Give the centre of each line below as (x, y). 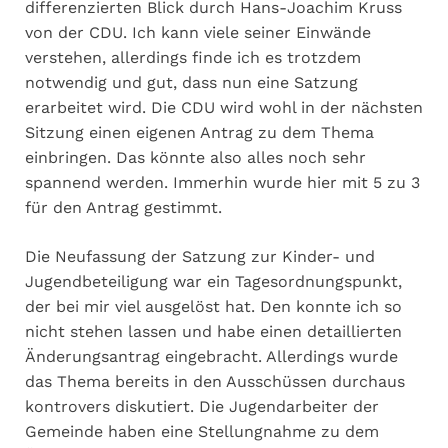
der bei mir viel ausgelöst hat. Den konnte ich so (213, 306)
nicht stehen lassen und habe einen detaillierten (213, 331)
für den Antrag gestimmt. (123, 207)
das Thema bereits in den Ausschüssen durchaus (215, 381)
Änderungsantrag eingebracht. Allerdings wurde (211, 356)
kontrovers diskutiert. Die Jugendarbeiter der (202, 406)
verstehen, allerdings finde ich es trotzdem (193, 57)
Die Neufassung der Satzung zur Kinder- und (200, 256)
